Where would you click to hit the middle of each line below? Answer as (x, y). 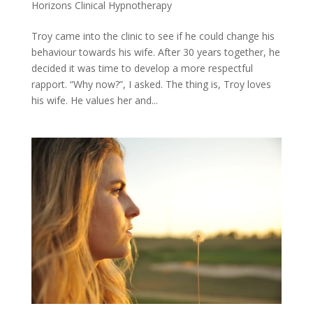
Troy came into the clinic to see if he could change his (153, 36)
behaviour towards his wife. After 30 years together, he (155, 52)
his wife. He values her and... (94, 100)
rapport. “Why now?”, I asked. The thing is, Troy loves (151, 84)
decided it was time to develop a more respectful (142, 68)
